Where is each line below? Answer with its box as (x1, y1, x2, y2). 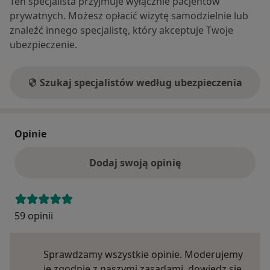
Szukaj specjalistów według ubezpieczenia (40, 76, 242, 90)
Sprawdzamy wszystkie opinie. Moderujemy (43, 248, 243, 262)
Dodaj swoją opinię (89, 156, 181, 170)
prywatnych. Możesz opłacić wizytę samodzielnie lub (10, 9, 248, 23)
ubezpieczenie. (10, 38, 77, 52)
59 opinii (14, 209, 53, 223)
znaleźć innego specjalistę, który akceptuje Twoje (10, 24, 233, 37)
